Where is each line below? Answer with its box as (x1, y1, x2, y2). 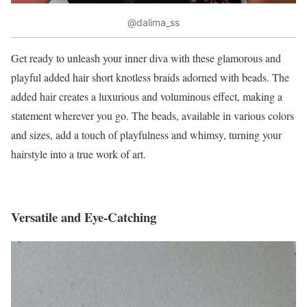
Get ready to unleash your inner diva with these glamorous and (11, 50, 281, 65)
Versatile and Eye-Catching (11, 208, 156, 227)
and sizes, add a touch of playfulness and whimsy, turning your (11, 127, 282, 142)
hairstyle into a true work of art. (11, 146, 146, 161)
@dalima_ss (127, 16, 180, 29)
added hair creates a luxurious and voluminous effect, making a (11, 88, 282, 103)
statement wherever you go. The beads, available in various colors (11, 108, 294, 123)
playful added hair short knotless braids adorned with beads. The (11, 69, 289, 84)
